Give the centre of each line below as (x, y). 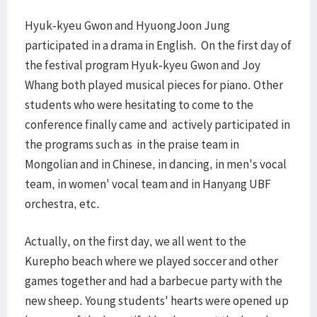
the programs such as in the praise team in (132, 144)
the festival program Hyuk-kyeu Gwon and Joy (143, 65)
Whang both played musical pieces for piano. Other (154, 85)
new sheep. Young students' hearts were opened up (157, 301)
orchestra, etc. (62, 204)
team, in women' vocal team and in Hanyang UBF (148, 184)
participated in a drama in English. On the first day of (158, 45)
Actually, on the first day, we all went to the (136, 241)
